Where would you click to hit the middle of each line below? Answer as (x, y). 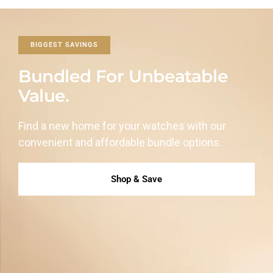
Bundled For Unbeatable (123, 76)
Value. (44, 96)
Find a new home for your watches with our (122, 126)
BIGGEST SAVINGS (64, 45)
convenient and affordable (82, 143)
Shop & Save (136, 179)
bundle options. (185, 143)
